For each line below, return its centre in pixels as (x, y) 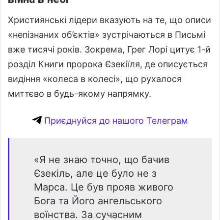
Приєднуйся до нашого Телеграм (115, 121)
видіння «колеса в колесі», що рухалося (95, 79)
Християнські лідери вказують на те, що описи (110, 20)
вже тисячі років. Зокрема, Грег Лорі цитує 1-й (109, 50)
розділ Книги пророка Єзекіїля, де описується (108, 64)
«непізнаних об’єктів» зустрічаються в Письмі (107, 35)
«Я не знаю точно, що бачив (102, 160)
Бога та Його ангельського (98, 201)
